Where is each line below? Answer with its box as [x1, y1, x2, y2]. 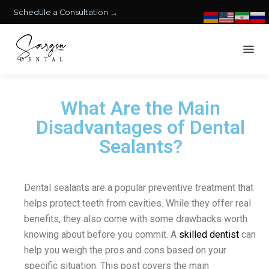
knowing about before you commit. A [24, 229, 179, 240]
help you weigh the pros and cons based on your [24, 244, 226, 256]
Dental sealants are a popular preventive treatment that [24, 182, 253, 193]
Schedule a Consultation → [13, 7, 118, 17]
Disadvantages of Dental [36, 116, 245, 139]
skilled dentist [179, 229, 239, 240]
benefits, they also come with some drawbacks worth [24, 213, 247, 225]
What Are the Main [61, 97, 220, 119]
